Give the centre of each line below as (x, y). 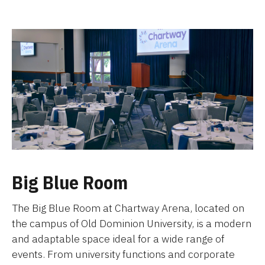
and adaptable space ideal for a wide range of (118, 238)
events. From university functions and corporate (123, 254)
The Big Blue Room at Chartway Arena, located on (128, 208)
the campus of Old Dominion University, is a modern (132, 223)
